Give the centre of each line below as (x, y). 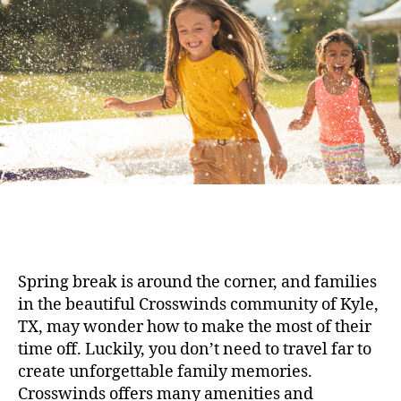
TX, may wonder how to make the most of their (195, 328)
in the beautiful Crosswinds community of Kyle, (198, 305)
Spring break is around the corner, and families (197, 283)
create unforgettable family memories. (165, 372)
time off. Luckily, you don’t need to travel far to (195, 350)
